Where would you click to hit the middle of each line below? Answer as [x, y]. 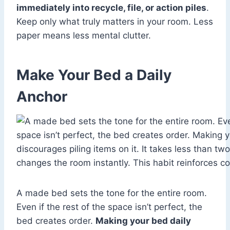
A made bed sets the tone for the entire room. [112, 193]
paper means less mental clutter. [84, 36]
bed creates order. [56, 221]
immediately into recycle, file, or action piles [111, 8]
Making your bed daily [143, 221]
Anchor [42, 97]
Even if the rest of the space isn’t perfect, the [109, 207]
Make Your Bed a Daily [94, 75]
